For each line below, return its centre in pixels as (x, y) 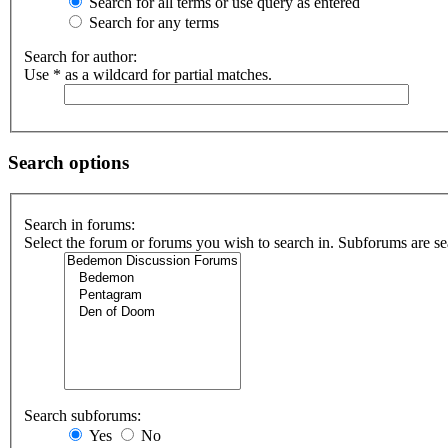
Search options (68, 162)
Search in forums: (79, 225)
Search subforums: (82, 416)
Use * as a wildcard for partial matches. (148, 75)
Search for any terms (152, 23)
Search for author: (80, 57)
